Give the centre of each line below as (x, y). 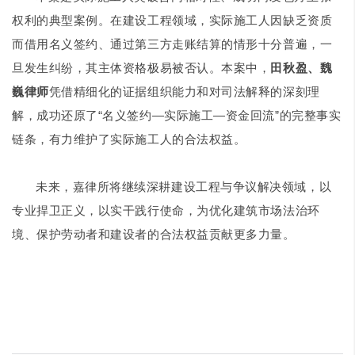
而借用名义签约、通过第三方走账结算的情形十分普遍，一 (172, 44)
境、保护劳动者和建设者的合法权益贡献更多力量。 (154, 234)
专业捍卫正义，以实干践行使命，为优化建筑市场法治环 (166, 210)
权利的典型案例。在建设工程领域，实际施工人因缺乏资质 (172, 20)
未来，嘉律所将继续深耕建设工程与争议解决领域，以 (184, 186)
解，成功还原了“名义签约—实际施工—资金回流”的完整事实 (177, 115)
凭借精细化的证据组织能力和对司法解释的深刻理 (184, 91)
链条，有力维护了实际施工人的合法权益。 (129, 139)
